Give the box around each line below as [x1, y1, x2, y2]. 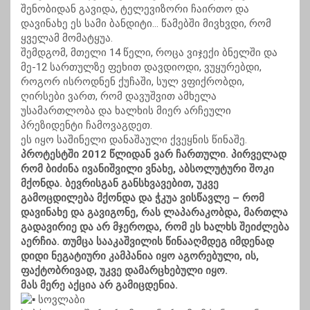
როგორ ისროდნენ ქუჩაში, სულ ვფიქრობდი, [21, 75, 244, 89]
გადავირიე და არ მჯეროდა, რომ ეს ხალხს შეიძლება [21, 221, 289, 234]
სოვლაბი [35, 293, 85, 307]
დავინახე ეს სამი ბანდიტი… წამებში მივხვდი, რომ [21, 17, 271, 30]
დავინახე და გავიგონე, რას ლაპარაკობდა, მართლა [21, 206, 288, 219]
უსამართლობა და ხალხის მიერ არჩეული [21, 104, 231, 118]
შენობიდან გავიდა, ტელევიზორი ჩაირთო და [21, 3, 249, 16]
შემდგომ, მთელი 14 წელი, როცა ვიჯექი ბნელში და [21, 46, 277, 60]
